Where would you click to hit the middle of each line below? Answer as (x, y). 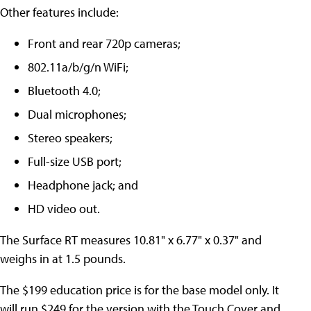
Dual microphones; (77, 114)
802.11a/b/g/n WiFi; (78, 67)
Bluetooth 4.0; (64, 91)
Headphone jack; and (83, 185)
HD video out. (64, 209)
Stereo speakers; (70, 138)
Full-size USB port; (75, 161)
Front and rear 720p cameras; (104, 43)
